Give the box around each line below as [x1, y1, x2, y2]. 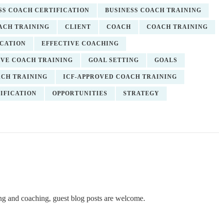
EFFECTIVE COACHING [42, 40, 119, 47]
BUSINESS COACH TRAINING [105, 7, 201, 14]
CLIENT [65, 23, 91, 30]
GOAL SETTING [88, 57, 139, 64]
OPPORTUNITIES [52, 90, 108, 97]
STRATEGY [123, 90, 159, 97]
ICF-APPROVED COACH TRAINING [63, 73, 177, 80]
